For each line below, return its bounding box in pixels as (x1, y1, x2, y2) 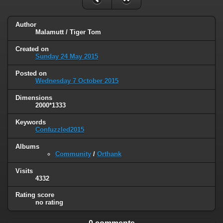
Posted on (15, 69, 47, 77)
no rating (35, 199, 63, 207)
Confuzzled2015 (35, 125, 84, 133)
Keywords (15, 118, 46, 126)
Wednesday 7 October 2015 (35, 77, 118, 85)
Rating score (15, 191, 54, 199)
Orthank (97, 150, 121, 158)
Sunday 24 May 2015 (35, 52, 98, 60)
